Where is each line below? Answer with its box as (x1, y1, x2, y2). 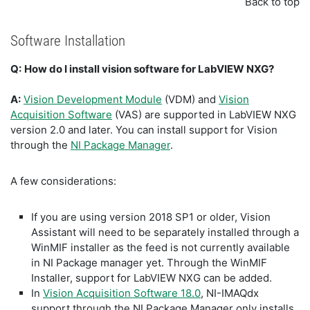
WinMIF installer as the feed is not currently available (31, 241, 290, 254)
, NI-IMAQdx (201, 286, 259, 300)
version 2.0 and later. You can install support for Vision (10, 123, 277, 136)
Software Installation (10, 33, 125, 49)
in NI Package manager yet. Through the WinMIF (31, 256, 267, 269)
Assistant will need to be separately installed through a (31, 226, 299, 239)
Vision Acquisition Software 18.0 (43, 286, 201, 300)
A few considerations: (10, 174, 119, 188)
